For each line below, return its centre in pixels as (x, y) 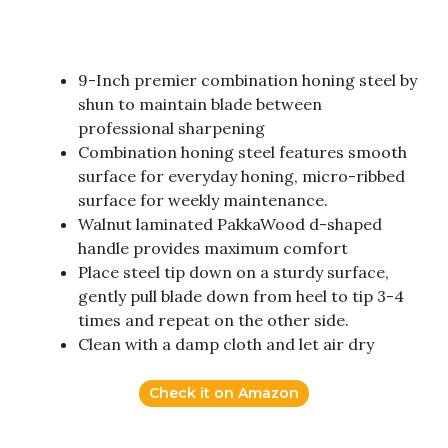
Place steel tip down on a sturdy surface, (233, 272)
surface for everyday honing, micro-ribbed (241, 176)
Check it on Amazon (224, 393)
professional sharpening (171, 128)
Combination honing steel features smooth (242, 152)
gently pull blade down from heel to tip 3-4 (241, 296)
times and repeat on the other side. (213, 320)
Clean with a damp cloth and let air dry (226, 344)
